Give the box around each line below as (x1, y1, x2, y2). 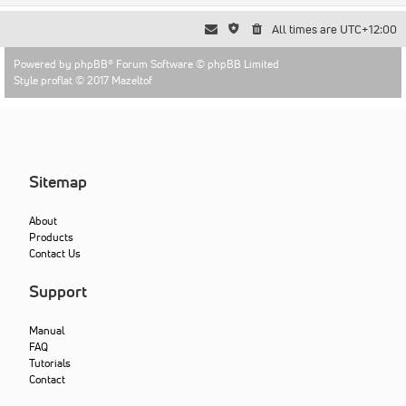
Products (29, 228, 74, 245)
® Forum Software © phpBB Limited (108, 55, 279, 72)
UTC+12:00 (340, 21, 397, 37)
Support (29, 280, 88, 301)
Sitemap (29, 170, 88, 191)
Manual (29, 322, 65, 338)
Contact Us (29, 245, 82, 261)
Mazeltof (111, 72, 152, 88)
